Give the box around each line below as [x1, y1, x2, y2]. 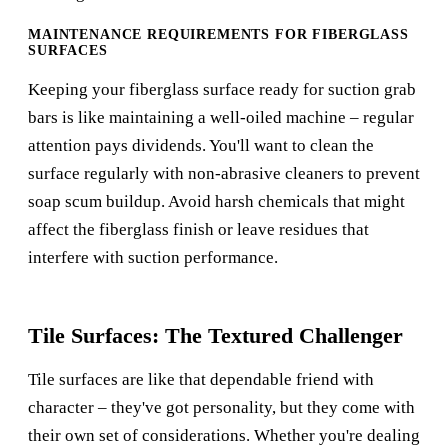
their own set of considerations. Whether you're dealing [28, 426, 420, 446]
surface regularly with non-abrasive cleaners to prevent [28, 164, 420, 184]
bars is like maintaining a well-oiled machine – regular [28, 108, 414, 128]
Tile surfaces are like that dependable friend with [28, 370, 374, 390]
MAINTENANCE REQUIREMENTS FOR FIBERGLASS [28, 27, 409, 43]
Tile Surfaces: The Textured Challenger [28, 323, 403, 349]
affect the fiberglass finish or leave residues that [28, 220, 369, 240]
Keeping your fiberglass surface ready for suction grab [28, 80, 416, 100]
